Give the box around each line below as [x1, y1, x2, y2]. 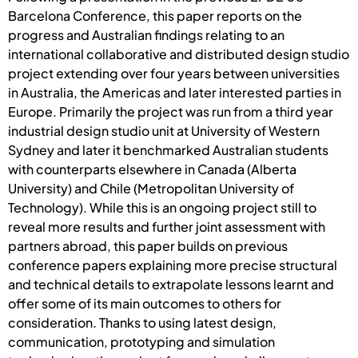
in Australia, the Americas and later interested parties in [8, 83, 341, 101]
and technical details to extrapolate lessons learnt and [8, 275, 334, 292]
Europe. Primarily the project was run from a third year [8, 102, 333, 120]
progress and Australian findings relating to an [8, 26, 284, 43]
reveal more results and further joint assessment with [8, 217, 325, 235]
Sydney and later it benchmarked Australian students [8, 141, 328, 158]
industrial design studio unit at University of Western [8, 121, 320, 139]
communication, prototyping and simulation [8, 332, 275, 350]
